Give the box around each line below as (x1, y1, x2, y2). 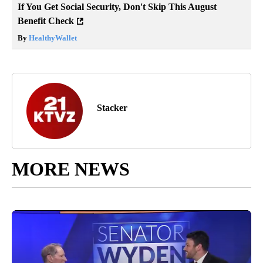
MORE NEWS (12, 159, 130, 180)
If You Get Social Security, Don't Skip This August (18, 2, 217, 12)
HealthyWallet (27, 33, 77, 43)
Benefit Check (18, 16, 74, 26)
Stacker (97, 103, 127, 113)
